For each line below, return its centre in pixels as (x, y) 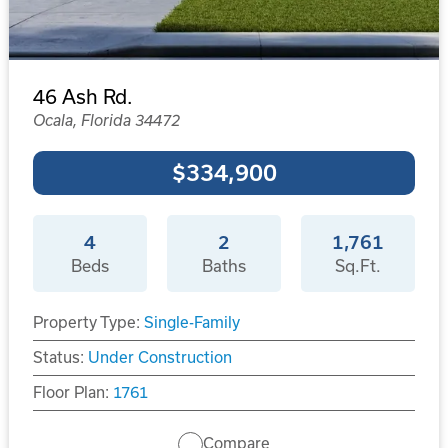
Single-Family (191, 322)
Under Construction (159, 357)
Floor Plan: (70, 392)
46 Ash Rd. (82, 96)
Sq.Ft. (358, 265)
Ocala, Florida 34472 (106, 120)
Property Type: (86, 322)
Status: (58, 357)
